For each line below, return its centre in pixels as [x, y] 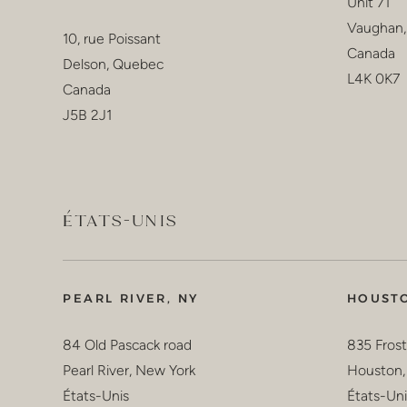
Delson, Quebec [114, 64]
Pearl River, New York [129, 370]
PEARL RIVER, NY [131, 298]
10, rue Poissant [112, 38]
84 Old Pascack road [128, 344]
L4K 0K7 [373, 79]
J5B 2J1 [88, 114]
